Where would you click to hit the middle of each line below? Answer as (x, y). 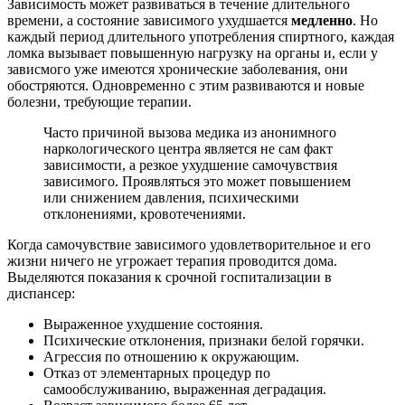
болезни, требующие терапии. (99, 101)
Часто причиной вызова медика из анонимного (190, 132)
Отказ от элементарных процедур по (157, 372)
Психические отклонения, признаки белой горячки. (204, 340)
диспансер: (41, 293)
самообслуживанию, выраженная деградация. (185, 389)
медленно (322, 20)
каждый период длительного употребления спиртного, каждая (201, 36)
